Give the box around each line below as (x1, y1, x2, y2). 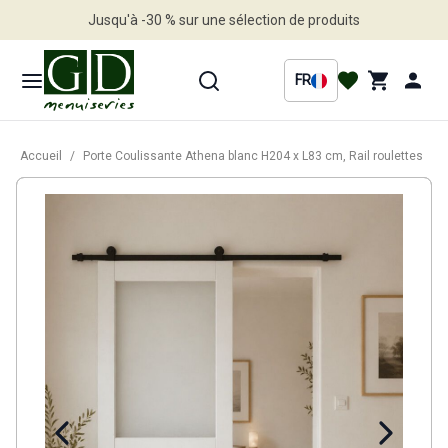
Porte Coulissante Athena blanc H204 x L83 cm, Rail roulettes (83, 149, 423, 164)
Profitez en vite (176, 51, 272, 68)
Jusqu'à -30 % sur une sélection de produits (88, 11, 360, 28)
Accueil (20, 149, 62, 164)
